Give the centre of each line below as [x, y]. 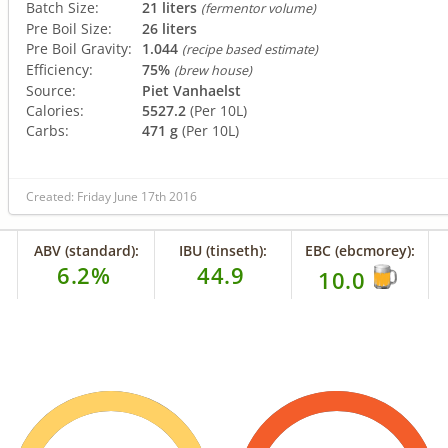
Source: [51, 90]
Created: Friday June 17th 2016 [111, 196]
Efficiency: [59, 69]
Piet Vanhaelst [191, 90]
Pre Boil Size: [69, 28]
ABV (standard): [86, 250]
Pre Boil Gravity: [79, 48]
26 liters [169, 28]
